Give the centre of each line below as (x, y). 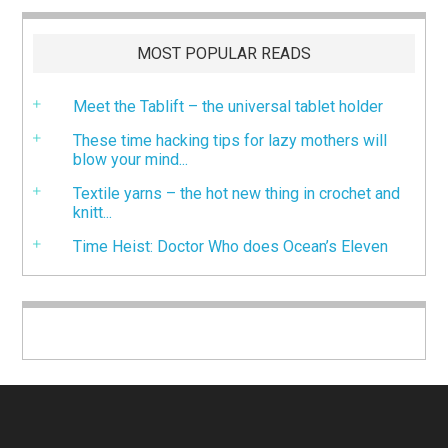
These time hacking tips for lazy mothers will (230, 140)
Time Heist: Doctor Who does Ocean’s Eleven (231, 246)
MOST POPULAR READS (224, 53)
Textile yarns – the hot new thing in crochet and (237, 193)
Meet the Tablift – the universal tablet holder (228, 106)
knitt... (93, 212)
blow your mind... (131, 159)
